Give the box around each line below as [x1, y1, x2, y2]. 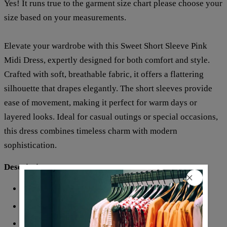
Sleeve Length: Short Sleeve [21, 201, 123, 211]
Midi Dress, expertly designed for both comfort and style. [4, 55, 210, 65]
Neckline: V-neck [21, 183, 84, 194]
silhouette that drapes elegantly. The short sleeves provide [4, 83, 212, 93]
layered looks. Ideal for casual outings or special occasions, [4, 111, 218, 122]
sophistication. [4, 140, 57, 150]
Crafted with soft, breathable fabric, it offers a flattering [4, 69, 204, 79]
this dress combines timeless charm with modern [4, 126, 177, 136]
